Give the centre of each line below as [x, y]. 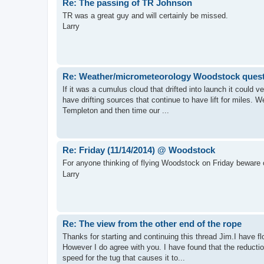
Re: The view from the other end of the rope [152, 223]
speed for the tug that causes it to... [124, 258]
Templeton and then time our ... [116, 110]
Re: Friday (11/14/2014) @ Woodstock [139, 150]
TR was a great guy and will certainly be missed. [145, 16]
